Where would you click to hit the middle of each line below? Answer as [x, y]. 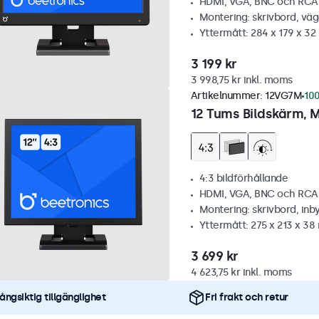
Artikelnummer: [228, 96]
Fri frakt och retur [247, 297]
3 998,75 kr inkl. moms [241, 80]
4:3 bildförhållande [243, 178]
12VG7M [283, 96]
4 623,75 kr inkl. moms [241, 272]
